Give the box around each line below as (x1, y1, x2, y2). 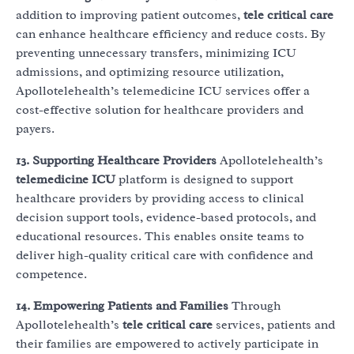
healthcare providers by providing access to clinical (16, 190, 304, 207)
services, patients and (213, 317, 335, 333)
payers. (16, 121, 55, 137)
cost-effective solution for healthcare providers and (16, 102, 303, 119)
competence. (16, 266, 87, 283)
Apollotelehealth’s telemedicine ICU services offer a (16, 83, 310, 100)
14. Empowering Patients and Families (16, 298, 228, 314)
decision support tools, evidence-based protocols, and (16, 209, 316, 226)
